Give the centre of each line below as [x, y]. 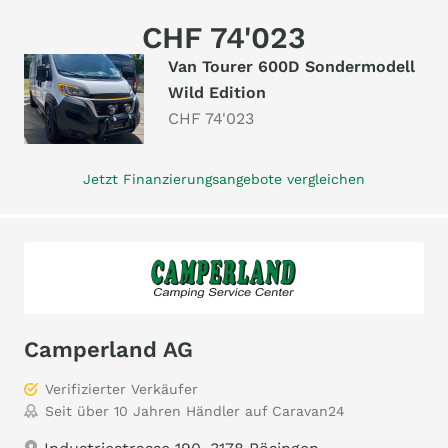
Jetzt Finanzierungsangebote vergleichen [224, 179]
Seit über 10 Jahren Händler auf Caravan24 [195, 411]
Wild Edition [217, 92]
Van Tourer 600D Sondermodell [291, 66]
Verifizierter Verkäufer [121, 389]
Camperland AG [108, 349]
